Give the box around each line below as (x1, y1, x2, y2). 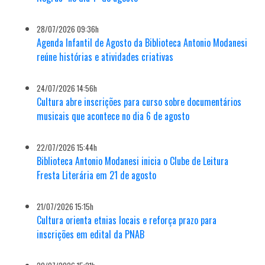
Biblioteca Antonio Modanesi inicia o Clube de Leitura (37, 154, 229, 169)
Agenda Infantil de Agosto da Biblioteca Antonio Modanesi (37, 35, 248, 50)
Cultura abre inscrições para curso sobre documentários (37, 95, 242, 109)
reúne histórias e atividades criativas (37, 50, 174, 64)
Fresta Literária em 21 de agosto (37, 168, 157, 183)
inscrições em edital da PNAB (37, 227, 145, 242)
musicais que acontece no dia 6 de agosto (37, 109, 190, 124)
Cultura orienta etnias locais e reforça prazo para (37, 213, 217, 228)
